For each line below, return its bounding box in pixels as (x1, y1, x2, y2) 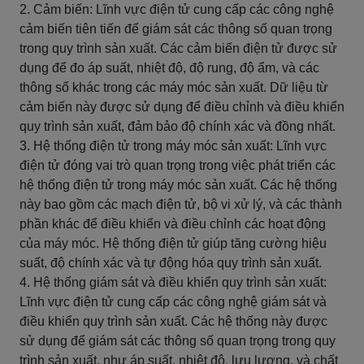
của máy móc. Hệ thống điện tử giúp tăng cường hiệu (19, 236, 327, 250)
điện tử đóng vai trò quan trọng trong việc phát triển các (19, 158, 336, 172)
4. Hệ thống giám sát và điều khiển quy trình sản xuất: (19, 275, 327, 289)
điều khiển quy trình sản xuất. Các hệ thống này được (19, 314, 327, 328)
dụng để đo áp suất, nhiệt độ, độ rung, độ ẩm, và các (19, 61, 319, 75)
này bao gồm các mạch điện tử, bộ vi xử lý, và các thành (19, 197, 342, 211)
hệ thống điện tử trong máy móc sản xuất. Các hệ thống (19, 178, 337, 192)
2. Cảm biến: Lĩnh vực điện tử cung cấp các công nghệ (19, 2, 334, 16)
